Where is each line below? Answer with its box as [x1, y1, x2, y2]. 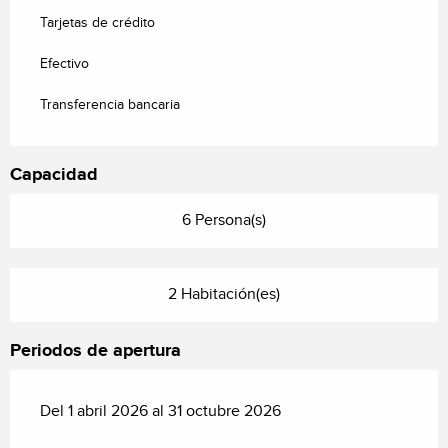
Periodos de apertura [10, 339, 181, 362]
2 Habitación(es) [168, 284, 280, 304]
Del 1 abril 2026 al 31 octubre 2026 [40, 401, 281, 421]
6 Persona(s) [182, 210, 266, 230]
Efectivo [40, 55, 89, 72]
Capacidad [10, 163, 98, 186]
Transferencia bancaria [40, 96, 180, 113]
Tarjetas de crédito [40, 14, 155, 31]
